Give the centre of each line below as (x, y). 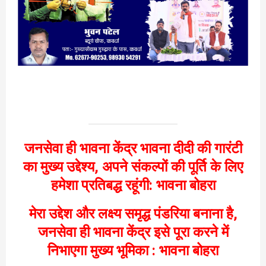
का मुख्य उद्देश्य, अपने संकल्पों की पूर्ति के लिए (133, 167)
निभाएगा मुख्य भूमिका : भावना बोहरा (133, 250)
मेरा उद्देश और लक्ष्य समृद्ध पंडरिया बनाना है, (133, 213)
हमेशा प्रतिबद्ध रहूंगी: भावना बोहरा (133, 185)
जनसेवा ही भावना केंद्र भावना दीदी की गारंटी (133, 148)
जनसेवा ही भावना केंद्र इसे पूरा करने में (133, 232)
